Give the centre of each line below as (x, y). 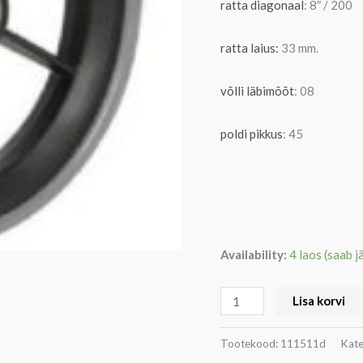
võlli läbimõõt (257, 91)
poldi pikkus (252, 134)
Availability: (254, 254)
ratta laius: (250, 47)
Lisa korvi (319, 301)
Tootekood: (250, 343)
